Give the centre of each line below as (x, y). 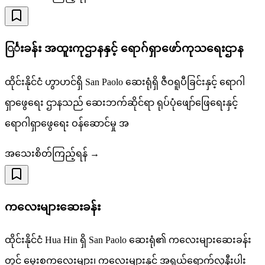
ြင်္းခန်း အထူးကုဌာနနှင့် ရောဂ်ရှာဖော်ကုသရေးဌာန (124, 49)
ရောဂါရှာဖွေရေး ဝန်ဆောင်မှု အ (67, 123)
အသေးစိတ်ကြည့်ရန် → (52, 153)
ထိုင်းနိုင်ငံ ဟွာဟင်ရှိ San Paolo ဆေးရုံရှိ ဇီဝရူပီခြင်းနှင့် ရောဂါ (125, 82)
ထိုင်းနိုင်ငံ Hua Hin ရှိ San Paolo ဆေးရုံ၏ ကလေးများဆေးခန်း (128, 240)
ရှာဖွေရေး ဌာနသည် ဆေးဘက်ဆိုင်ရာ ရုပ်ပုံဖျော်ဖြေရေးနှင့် (121, 102)
